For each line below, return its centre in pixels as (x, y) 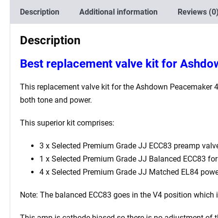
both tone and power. (56, 100)
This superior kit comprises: (67, 123)
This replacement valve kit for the (77, 87)
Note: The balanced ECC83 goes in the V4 (91, 195)
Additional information (118, 12)
